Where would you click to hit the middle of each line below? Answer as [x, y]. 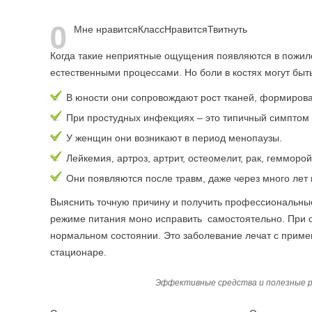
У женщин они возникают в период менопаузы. [174, 138]
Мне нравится [106, 29]
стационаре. [78, 252]
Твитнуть [227, 29]
